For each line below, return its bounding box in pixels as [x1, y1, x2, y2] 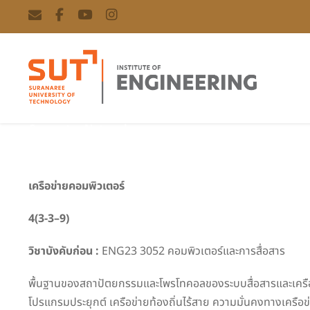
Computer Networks [28, 120, 135, 137]
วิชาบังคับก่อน [28, 242, 95, 259]
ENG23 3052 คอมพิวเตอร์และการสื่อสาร [99, 242, 285, 259]
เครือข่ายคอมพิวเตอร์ [28, 177, 125, 194]
